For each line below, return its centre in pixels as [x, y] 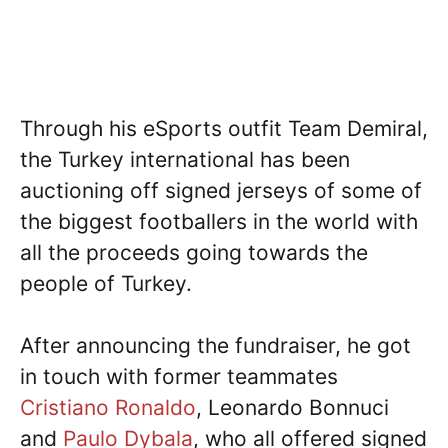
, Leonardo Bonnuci [292, 407]
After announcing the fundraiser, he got [215, 345]
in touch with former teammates [179, 376]
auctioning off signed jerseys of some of [221, 190]
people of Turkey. [106, 283]
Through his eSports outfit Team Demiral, [224, 128]
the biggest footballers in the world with [219, 221]
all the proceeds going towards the [194, 252]
